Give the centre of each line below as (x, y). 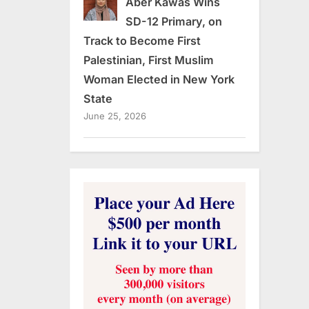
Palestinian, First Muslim (149, 60)
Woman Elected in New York (159, 79)
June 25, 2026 (115, 116)
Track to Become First (142, 40)
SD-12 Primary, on (173, 21)
